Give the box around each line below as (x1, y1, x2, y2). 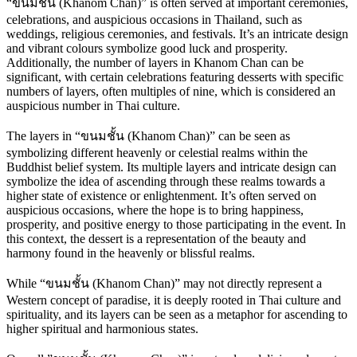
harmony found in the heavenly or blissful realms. (6, 246, 255, 261)
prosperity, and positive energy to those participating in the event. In (6, 218, 346, 232)
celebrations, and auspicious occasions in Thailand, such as (6, 13, 302, 27)
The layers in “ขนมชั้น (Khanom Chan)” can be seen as (6, 129, 290, 143)
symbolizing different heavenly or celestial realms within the (6, 146, 308, 160)
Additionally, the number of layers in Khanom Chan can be (6, 56, 304, 70)
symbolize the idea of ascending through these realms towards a (6, 175, 325, 189)
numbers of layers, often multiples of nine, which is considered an (6, 84, 335, 99)
